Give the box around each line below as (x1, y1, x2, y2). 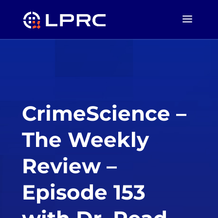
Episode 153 (21, 180, 145, 205)
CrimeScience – (21, 101, 186, 126)
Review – (21, 153, 117, 179)
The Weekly (21, 127, 149, 152)
